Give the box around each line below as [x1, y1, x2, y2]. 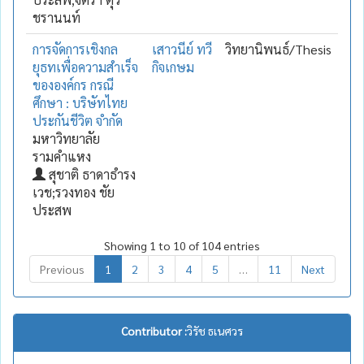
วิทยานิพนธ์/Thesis [225, 40, 331, 58]
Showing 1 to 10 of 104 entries [104, 237, 260, 253]
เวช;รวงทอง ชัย [32, 183, 115, 201]
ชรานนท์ [32, 8, 80, 26]
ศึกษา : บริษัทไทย [32, 93, 128, 111]
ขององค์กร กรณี [32, 76, 114, 93]
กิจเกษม [152, 58, 194, 76]
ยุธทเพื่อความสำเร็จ [32, 58, 138, 76]
